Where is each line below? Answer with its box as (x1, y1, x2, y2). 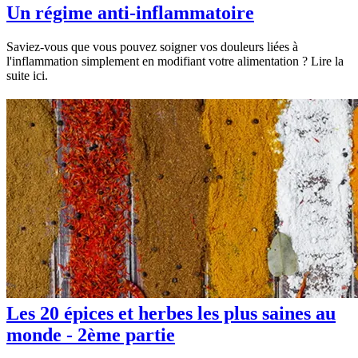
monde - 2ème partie (6, 324, 175, 345)
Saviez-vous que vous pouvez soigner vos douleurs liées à (6, 40, 298, 54)
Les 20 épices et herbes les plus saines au (6, 302, 336, 324)
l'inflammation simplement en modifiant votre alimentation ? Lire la (6, 54, 344, 69)
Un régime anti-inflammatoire (6, 2, 254, 24)
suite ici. (6, 69, 48, 83)
